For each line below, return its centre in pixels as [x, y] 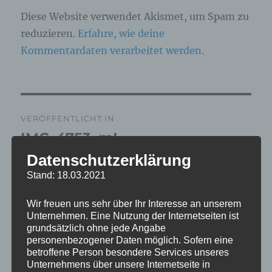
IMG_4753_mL [71, 138]
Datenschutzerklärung [109, 160]
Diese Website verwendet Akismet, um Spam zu [135, 17]
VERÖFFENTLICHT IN [68, 119]
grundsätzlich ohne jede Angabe [96, 228]
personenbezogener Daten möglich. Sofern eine [130, 240]
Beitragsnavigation [93, 107]
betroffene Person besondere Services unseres [127, 252]
